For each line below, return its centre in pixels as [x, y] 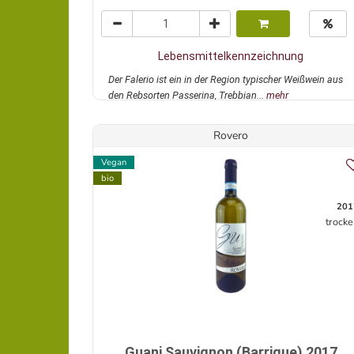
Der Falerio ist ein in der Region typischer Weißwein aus [226, 80]
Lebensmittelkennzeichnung [231, 56]
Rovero [231, 136]
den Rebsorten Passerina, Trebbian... [187, 96]
